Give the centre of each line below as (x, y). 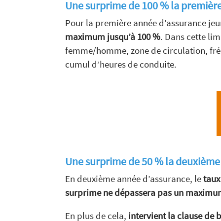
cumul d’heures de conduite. (121, 64)
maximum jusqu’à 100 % (113, 37)
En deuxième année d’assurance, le (134, 178)
